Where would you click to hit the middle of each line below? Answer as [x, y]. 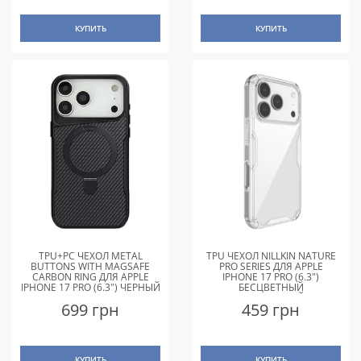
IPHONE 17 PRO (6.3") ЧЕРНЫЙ [90, 287]
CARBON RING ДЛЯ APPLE [90, 276]
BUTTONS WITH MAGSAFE [90, 266]
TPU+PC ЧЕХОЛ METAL [90, 255]
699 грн [90, 309]
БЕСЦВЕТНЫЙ [271, 287]
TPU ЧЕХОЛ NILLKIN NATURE [271, 255]
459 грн [271, 309]
